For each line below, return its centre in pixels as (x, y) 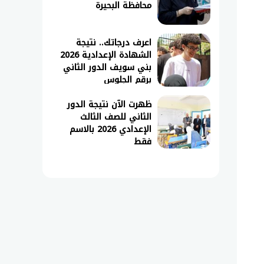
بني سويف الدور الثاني (107, 67)
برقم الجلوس (128, 80)
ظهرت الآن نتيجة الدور (109, 105)
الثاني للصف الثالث (116, 117)
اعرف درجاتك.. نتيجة (114, 43)
